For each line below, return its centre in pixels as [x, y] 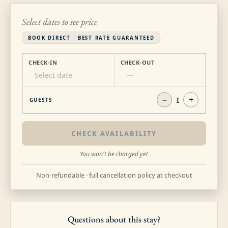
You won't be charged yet [114, 153]
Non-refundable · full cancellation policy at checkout [114, 175]
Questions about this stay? [114, 219]
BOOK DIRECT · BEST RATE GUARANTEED [91, 38]
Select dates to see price [60, 22]
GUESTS [41, 100]
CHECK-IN [43, 62]
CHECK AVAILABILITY [114, 133]
